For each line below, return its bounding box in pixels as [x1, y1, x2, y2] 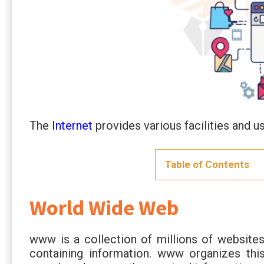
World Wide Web [29, 194, 179, 221]
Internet [52, 118, 93, 133]
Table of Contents [165, 158, 250, 170]
